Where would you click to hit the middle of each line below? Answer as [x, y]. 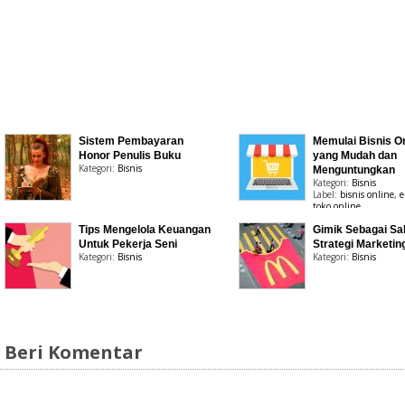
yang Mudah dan [354, 155]
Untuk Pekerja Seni [128, 244]
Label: [326, 194]
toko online [336, 206]
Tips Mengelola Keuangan [145, 230]
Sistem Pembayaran [132, 141]
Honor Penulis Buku [130, 155]
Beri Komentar [74, 352]
